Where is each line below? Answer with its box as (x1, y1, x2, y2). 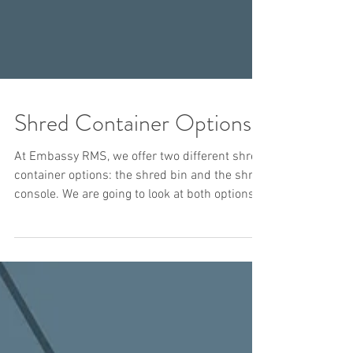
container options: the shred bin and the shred (14, 272, 266, 288)
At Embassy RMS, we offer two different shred (14, 253, 264, 269)
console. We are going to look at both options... (14, 291, 264, 307)
